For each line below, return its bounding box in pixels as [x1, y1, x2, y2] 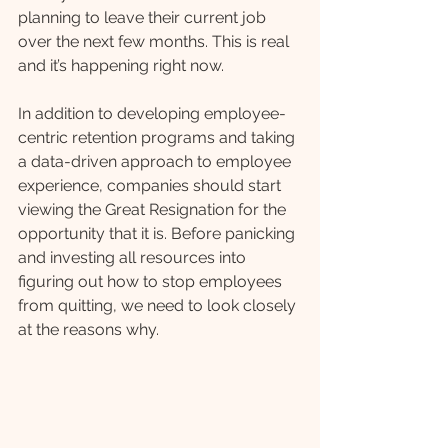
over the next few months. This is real [18, 32, 293, 51]
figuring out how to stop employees [18, 272, 286, 291]
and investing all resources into [18, 248, 250, 267]
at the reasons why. [18, 320, 163, 339]
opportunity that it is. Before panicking [18, 224, 299, 243]
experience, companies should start [18, 176, 285, 195]
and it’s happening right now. [18, 56, 228, 75]
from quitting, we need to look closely [18, 296, 300, 315]
